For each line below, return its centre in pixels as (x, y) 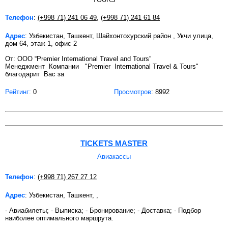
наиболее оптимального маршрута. (59, 218)
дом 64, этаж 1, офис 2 (41, 44)
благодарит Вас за (36, 74)
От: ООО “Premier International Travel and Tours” (94, 59)
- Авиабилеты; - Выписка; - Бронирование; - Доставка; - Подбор (103, 210)
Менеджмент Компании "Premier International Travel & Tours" (102, 67)
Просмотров (133, 92)
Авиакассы (114, 156)
